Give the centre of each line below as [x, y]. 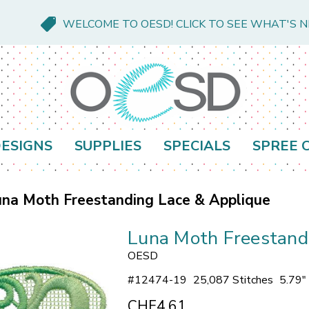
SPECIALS [197, 146]
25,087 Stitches [233, 280]
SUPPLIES [108, 146]
